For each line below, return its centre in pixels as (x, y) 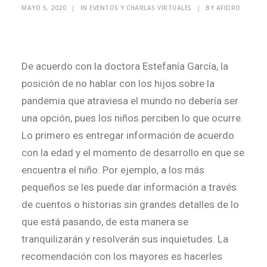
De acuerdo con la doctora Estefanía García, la (125, 66)
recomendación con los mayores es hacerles (122, 256)
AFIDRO (228, 8)
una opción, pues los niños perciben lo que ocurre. (132, 118)
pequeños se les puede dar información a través (129, 187)
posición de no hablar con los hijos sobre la (118, 83)
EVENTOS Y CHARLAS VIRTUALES (141, 8)
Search (46, 24)
